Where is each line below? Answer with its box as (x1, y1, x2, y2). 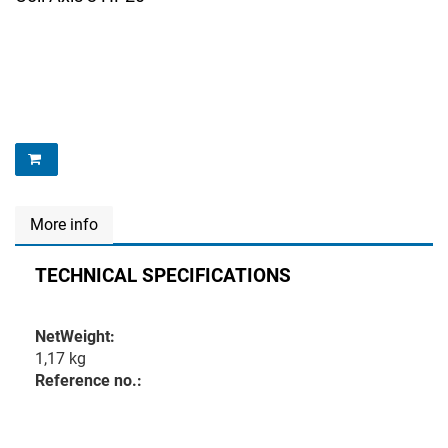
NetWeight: (35, 327, 115, 346)
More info (30, 215, 98, 234)
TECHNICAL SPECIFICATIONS (35, 264, 291, 287)
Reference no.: (35, 371, 142, 390)
